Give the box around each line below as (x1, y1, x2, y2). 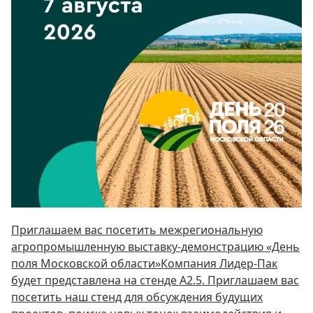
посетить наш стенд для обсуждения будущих (11, 289, 263, 305)
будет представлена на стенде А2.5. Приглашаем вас (11, 272, 299, 288)
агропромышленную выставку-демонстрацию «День (11, 239, 300, 254)
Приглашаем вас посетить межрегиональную (11, 222, 263, 238)
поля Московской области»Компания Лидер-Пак (11, 256, 277, 271)
